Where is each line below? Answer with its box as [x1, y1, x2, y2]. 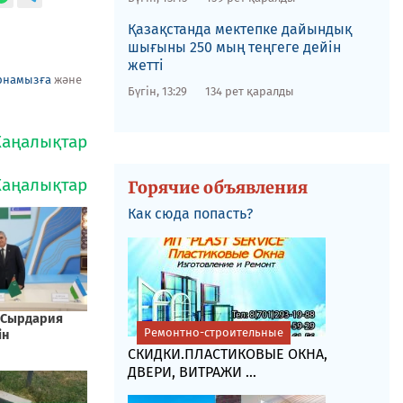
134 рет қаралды [204, 85, 294, 98]
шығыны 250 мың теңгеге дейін [127, 39, 341, 56]
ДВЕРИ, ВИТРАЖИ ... [127, 363, 256, 381]
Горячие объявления [127, 177, 308, 198]
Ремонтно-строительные [143, 326, 283, 339]
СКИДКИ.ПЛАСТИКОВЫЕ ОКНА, [127, 345, 327, 363]
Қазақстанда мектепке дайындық [127, 21, 352, 38]
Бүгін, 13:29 [127, 85, 187, 98]
